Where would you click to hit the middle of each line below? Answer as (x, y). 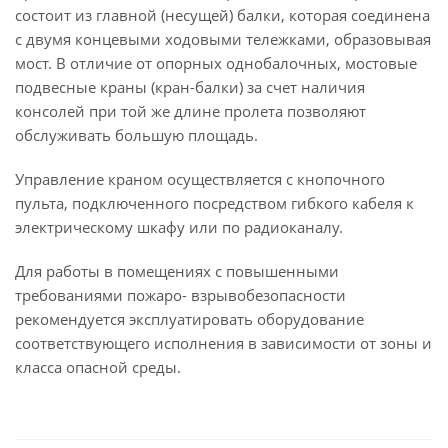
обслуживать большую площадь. (136, 135)
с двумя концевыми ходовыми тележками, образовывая (223, 39)
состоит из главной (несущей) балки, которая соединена (222, 15)
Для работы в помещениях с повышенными (177, 271)
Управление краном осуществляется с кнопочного (200, 179)
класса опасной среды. (98, 367)
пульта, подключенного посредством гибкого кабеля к (214, 203)
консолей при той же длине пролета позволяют (190, 111)
